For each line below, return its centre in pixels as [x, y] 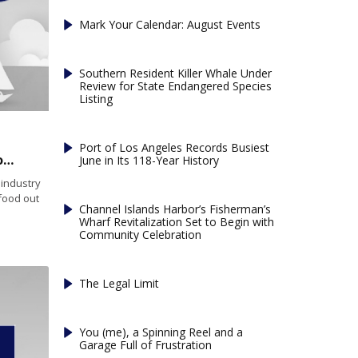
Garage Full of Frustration [146, 344]
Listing [96, 98]
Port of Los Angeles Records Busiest [175, 147]
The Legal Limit [119, 283]
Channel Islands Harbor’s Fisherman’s [175, 209]
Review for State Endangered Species [176, 86]
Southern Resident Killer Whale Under [176, 73]
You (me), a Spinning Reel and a [161, 332]
